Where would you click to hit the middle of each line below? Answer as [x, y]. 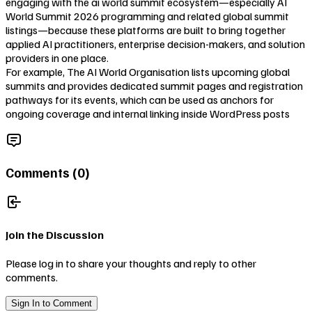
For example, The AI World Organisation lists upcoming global [148, 72]
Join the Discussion [55, 234]
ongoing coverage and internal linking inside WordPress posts [148, 114]
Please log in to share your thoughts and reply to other [131, 264]
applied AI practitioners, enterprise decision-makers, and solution [155, 44]
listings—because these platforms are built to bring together [146, 30]
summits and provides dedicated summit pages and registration [154, 86]
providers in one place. [57, 58]
